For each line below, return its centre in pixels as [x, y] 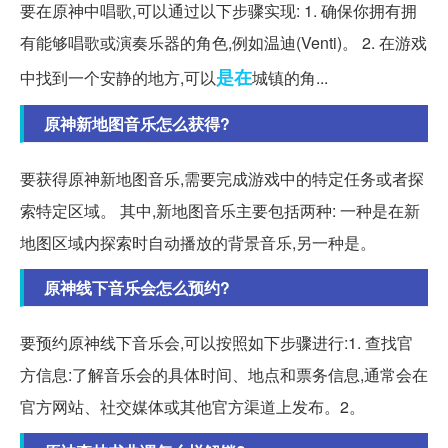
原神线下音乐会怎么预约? [137, 287]
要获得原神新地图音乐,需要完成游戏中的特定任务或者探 [222, 178]
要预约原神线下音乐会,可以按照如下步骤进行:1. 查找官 [216, 342]
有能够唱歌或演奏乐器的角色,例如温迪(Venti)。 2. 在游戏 [223, 42]
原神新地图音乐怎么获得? [137, 123]
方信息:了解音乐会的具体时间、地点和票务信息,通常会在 [224, 374]
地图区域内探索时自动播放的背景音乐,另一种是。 [198, 242]
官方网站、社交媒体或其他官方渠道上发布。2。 [192, 406]
